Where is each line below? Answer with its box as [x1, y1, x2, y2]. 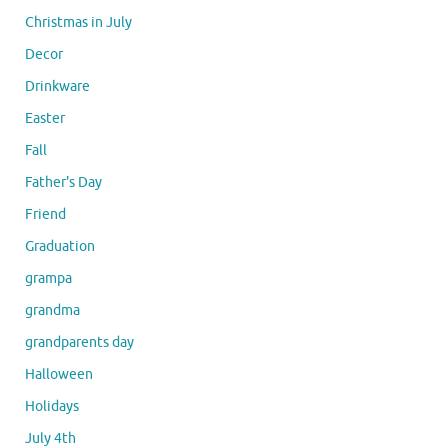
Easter [25, 110, 65, 128]
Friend [25, 206, 66, 224]
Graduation [25, 238, 95, 256]
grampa [25, 270, 72, 288]
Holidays [25, 398, 79, 416]
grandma [25, 302, 80, 320]
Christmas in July [25, 14, 132, 32]
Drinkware [25, 78, 90, 96]
